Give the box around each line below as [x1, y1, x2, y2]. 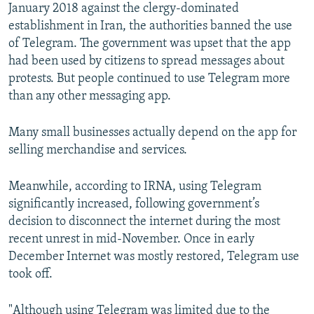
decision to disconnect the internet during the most [8, 215, 280, 229]
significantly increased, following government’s [8, 198, 259, 212]
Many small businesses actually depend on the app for [8, 126, 296, 140]
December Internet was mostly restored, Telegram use [8, 250, 299, 264]
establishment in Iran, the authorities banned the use [8, 20, 292, 34]
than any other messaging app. [8, 90, 171, 104]
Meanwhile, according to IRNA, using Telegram [8, 180, 261, 194]
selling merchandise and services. [8, 144, 187, 158]
